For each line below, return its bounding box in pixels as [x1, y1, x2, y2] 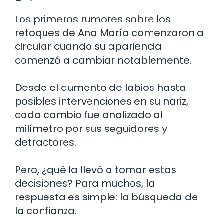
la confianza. [15, 203, 77, 218]
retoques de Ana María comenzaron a [15, 25, 204, 40]
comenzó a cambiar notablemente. [15, 53, 192, 67]
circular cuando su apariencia [15, 39, 162, 53]
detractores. [15, 135, 76, 149]
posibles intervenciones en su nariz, [15, 94, 188, 108]
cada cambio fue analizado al [15, 108, 163, 122]
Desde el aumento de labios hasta [15, 80, 186, 94]
